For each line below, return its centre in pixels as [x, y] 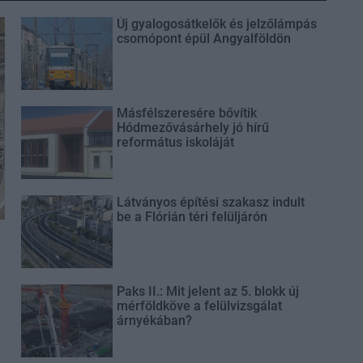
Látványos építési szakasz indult [210, 202]
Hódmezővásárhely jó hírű [192, 128]
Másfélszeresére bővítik [186, 113]
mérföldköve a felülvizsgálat [199, 306]
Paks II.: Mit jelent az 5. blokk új [207, 291]
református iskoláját [175, 142]
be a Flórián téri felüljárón [192, 217]
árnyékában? [154, 320]
